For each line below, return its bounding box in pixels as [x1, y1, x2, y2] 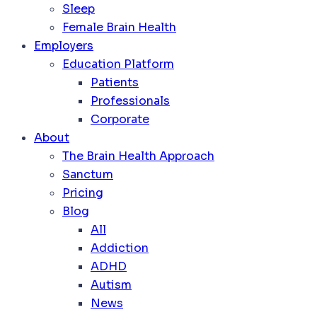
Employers [34, 38, 93, 54]
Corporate [91, 112, 149, 127]
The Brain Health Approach [62, 149, 214, 164]
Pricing [62, 185, 103, 201]
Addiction [91, 241, 149, 256]
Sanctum [62, 167, 113, 183]
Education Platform [62, 57, 174, 72]
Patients [91, 75, 139, 91]
